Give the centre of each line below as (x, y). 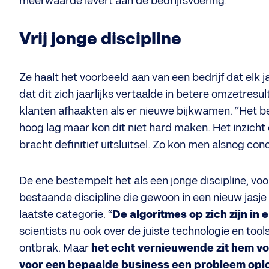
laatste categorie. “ (66, 215)
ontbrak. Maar (55, 248)
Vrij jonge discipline (100, 39)
